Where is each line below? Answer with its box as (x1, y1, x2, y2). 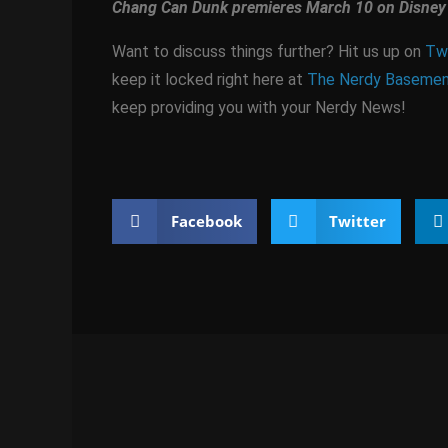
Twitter (329, 210, 386, 231)
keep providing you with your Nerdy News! (112, 97, 406, 117)
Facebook (170, 210, 242, 231)
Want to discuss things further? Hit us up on (112, 41, 425, 61)
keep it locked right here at (112, 69, 307, 89)
